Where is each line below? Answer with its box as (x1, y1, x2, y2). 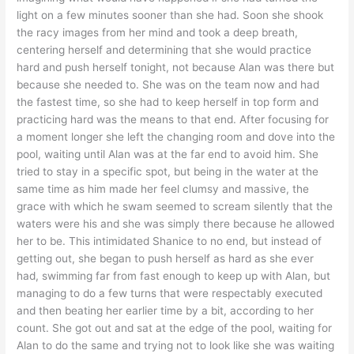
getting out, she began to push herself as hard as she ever (17, 252, 314, 265)
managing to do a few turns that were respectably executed (17, 287, 323, 300)
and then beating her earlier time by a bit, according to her (17, 304, 314, 318)
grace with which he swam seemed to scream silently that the (17, 200, 333, 213)
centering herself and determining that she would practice (17, 43, 312, 57)
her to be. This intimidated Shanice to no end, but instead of (17, 235, 322, 248)
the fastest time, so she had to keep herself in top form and (17, 96, 319, 109)
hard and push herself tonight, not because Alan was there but (17, 61, 335, 74)
